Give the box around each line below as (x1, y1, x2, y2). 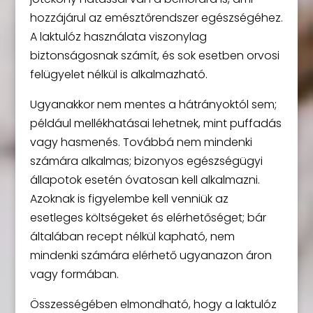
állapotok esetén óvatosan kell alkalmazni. (29, 172, 260, 189)
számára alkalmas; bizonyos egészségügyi (29, 153, 263, 170)
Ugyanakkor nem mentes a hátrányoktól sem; (29, 96, 277, 113)
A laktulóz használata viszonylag (29, 29, 207, 45)
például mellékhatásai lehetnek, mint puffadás (29, 115, 282, 132)
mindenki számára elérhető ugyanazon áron (29, 247, 272, 264)
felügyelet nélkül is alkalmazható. (29, 66, 208, 83)
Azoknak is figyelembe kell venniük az (29, 191, 228, 208)
